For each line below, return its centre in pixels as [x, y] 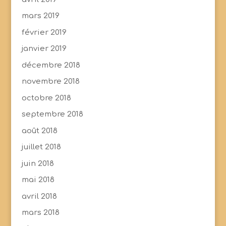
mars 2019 [40, 16]
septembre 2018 [52, 115]
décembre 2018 [51, 65]
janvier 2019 [44, 49]
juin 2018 [38, 163]
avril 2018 [39, 196]
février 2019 [44, 32]
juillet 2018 [41, 147]
